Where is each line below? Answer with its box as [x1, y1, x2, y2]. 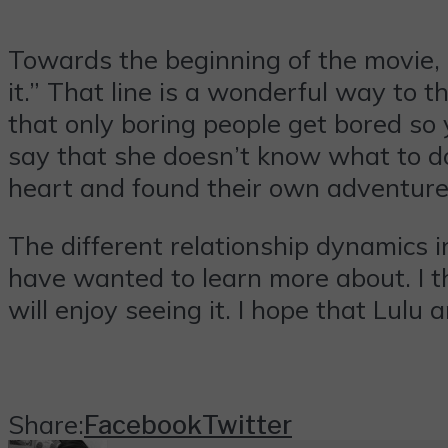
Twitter [202, 408, 292, 440]
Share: [8, 407, 84, 440]
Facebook [84, 408, 202, 440]
